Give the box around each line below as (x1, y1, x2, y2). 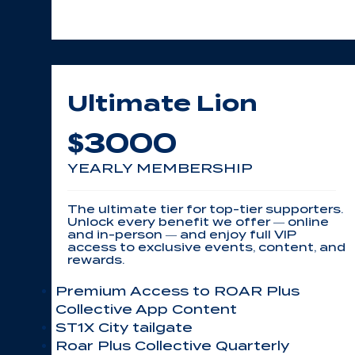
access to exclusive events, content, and (67, 241, 345, 254)
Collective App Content (55, 302, 237, 317)
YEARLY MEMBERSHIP (67, 161, 253, 176)
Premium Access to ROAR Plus (55, 284, 300, 299)
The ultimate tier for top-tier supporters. (67, 203, 343, 216)
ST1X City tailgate (55, 320, 193, 335)
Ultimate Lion (67, 90, 258, 116)
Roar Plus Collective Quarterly (55, 338, 289, 353)
